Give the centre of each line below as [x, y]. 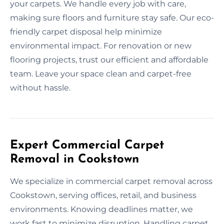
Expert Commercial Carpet [87, 145]
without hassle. [40, 87]
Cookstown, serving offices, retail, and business [103, 195]
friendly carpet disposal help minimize [86, 31]
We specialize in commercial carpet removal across [111, 181]
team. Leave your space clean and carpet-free [101, 73]
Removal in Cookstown [74, 159]
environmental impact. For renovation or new [101, 45]
